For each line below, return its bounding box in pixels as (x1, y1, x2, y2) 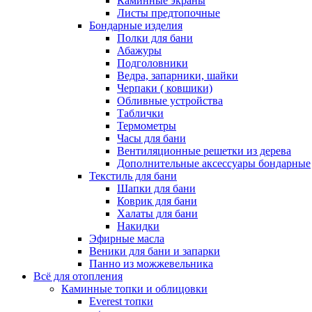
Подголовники (117, 57, 188, 69)
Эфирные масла (89, 233, 164, 244)
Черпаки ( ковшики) (117, 82, 212, 94)
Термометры (117, 120, 176, 132)
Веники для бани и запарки (89, 245, 220, 257)
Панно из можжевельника (89, 258, 213, 270)
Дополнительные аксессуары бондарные (117, 157, 311, 169)
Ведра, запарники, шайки (117, 70, 238, 81)
